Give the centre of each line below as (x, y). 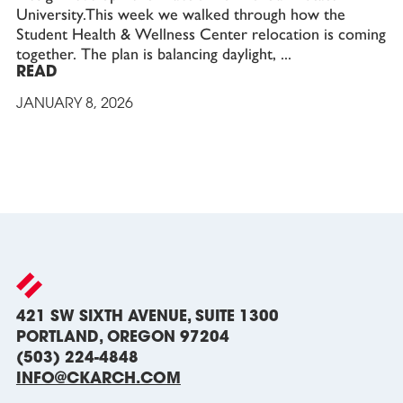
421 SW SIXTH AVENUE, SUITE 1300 (147, 317)
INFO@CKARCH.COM (98, 379)
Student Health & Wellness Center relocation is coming (201, 34)
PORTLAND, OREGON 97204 (122, 337)
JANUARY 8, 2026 (74, 104)
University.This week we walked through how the (180, 14)
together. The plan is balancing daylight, (148, 54)
